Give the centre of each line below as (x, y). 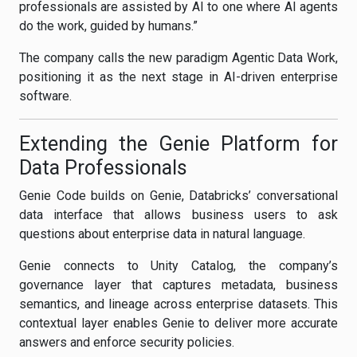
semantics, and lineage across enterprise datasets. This (178, 304)
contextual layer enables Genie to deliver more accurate (178, 323)
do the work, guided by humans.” (108, 26)
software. (45, 96)
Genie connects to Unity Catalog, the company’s (178, 266)
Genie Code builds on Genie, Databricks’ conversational (178, 196)
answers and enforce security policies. (127, 342)
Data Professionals (103, 168)
